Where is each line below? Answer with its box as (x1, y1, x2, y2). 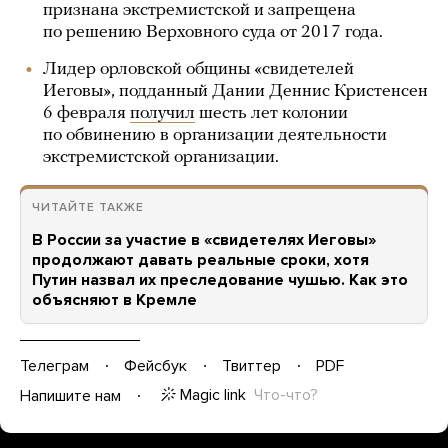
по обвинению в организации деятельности (43, 126, 387, 145)
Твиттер (222, 355, 281, 376)
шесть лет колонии (195, 104, 348, 123)
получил (130, 104, 195, 123)
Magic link (180, 385, 246, 405)
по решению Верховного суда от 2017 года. (43, 23, 383, 42)
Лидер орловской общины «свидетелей (43, 60, 354, 79)
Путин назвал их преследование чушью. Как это (32, 270, 408, 290)
